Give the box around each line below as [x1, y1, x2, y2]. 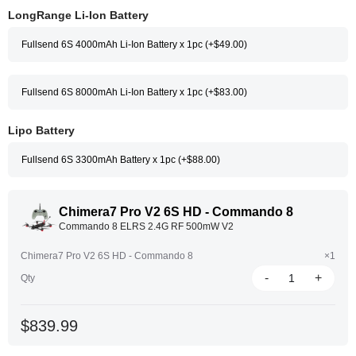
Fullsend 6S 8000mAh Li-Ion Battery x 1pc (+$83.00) [21, 87, 247, 98]
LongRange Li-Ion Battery [8, 9, 149, 21]
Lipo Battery [8, 124, 75, 137]
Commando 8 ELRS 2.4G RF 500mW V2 [59, 221, 234, 232]
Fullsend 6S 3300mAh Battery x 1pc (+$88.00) [21, 154, 220, 165]
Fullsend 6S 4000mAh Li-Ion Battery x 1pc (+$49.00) [21, 39, 247, 50]
